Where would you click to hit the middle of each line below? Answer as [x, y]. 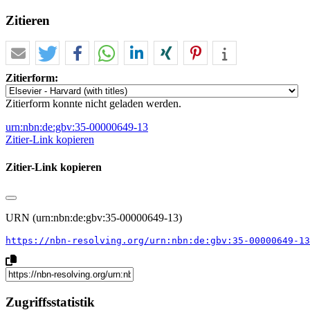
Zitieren [28, 20]
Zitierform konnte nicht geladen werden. [93, 104]
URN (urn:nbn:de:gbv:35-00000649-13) [94, 217]
